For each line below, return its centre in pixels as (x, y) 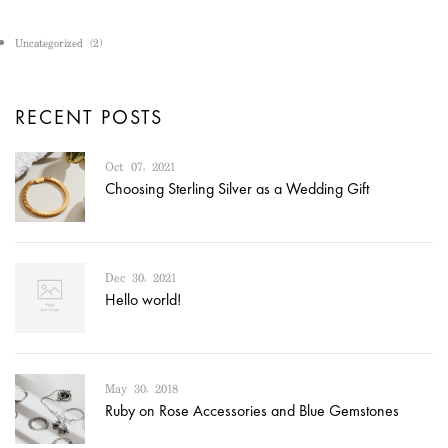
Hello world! (143, 299)
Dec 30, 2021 (140, 278)
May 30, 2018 (141, 389)
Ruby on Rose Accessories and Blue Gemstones (252, 410)
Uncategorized (49, 43)
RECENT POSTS (89, 116)
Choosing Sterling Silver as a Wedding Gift (237, 188)
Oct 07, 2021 (140, 167)
